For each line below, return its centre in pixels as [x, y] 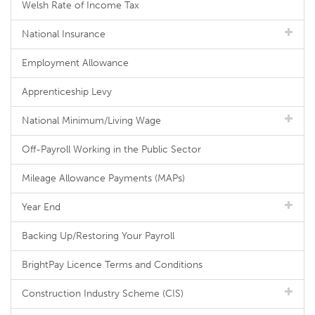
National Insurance [64, 34]
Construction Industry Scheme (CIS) [103, 294]
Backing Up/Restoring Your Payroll [98, 236]
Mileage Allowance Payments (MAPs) [103, 178]
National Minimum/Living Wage [91, 121]
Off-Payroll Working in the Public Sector [111, 149]
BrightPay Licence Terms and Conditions [112, 265]
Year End [41, 207]
